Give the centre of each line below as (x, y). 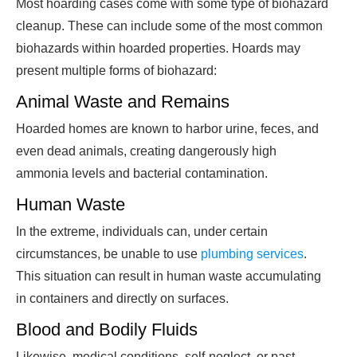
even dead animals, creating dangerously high (146, 151)
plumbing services (252, 254)
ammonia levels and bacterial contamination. (142, 174)
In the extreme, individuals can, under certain (142, 232)
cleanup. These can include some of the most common (169, 26)
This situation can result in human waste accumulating (169, 277)
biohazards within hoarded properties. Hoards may (158, 49)
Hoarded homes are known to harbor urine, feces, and (167, 129)
